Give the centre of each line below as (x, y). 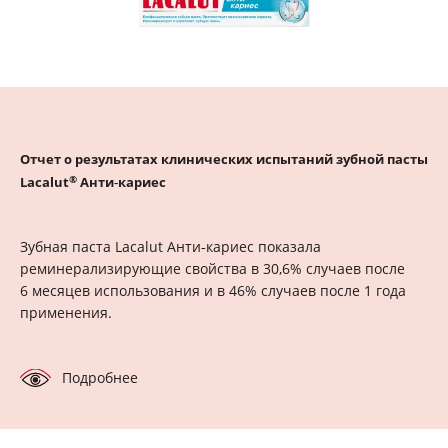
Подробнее (100, 378)
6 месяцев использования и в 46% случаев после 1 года (213, 291)
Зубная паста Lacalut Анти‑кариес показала (170, 247)
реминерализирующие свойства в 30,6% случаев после (212, 269)
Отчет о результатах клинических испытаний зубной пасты (224, 159)
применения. (66, 313)
